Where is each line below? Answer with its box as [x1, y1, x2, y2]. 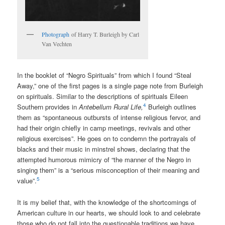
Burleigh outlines [146, 102, 197, 112]
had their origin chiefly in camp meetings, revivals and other [17, 123, 191, 133]
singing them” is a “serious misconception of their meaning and [17, 165, 200, 175]
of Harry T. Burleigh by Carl [69, 30, 140, 39]
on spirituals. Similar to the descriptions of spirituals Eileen [17, 91, 188, 101]
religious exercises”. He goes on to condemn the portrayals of [17, 134, 196, 144]
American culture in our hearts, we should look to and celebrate [17, 207, 201, 217]
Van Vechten [42, 40, 72, 48]
